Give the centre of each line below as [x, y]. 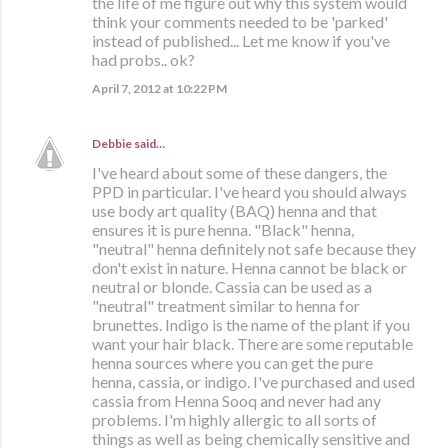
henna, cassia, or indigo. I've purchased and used [253, 382]
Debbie [112, 144]
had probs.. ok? [143, 60]
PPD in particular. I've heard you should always [249, 192]
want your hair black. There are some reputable [252, 344]
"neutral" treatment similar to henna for [226, 306]
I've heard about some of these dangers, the [239, 173]
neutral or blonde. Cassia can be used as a [232, 287]
